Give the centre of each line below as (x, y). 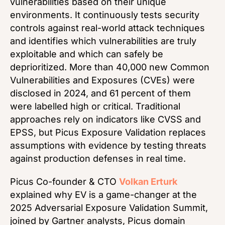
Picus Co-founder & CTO (65, 181)
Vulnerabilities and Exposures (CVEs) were (102, 80)
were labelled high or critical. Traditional (95, 106)
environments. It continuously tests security (105, 15)
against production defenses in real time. (98, 158)
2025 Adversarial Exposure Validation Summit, (109, 207)
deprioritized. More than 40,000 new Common (110, 67)
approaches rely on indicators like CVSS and (105, 119)
